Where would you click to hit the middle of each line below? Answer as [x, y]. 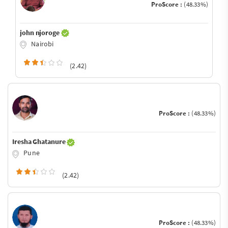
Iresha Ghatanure [40, 142]
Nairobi [42, 44]
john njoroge [40, 32]
